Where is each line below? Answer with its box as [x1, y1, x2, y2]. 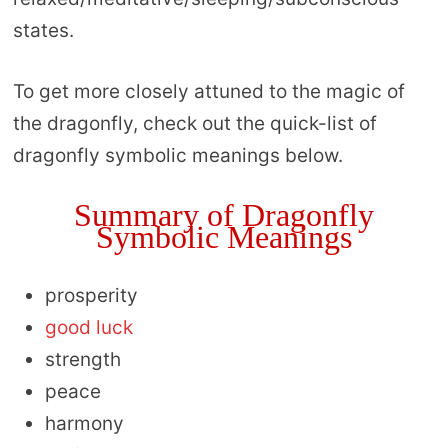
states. [12, 19, 74, 43]
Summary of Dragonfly [73, 196, 374, 233]
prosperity [44, 283, 138, 307]
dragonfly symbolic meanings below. [12, 143, 343, 167]
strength [44, 347, 121, 371]
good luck [44, 315, 133, 339]
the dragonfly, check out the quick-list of [12, 111, 377, 135]
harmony [44, 411, 124, 435]
